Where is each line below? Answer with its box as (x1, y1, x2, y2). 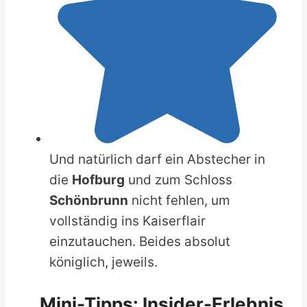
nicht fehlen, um (128, 192, 230, 208)
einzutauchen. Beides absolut (49, 233, 230, 249)
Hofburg (72, 171, 125, 188)
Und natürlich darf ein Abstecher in (49, 151, 265, 167)
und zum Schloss (125, 171, 232, 188)
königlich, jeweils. (49, 254, 158, 270)
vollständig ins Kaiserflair (49, 212, 206, 229)
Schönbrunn (49, 192, 128, 208)
